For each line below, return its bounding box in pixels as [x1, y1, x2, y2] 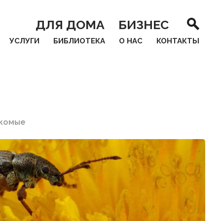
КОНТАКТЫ [156, 37, 199, 45]
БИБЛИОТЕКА [53, 37, 105, 45]
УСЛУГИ [9, 37, 39, 45]
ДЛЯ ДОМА [36, 17, 105, 32]
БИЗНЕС [118, 17, 169, 32]
